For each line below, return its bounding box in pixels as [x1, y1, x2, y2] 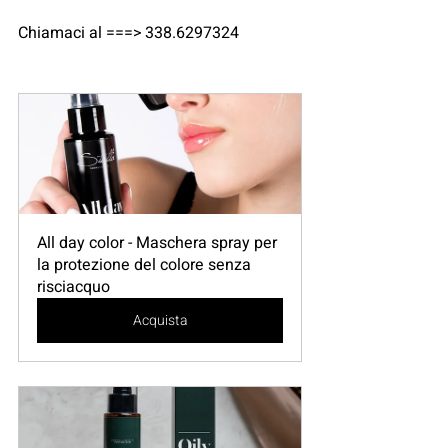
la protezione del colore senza [37, 253, 255, 278]
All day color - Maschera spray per [37, 231, 281, 256]
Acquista [132, 310, 188, 332]
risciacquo [37, 275, 110, 300]
